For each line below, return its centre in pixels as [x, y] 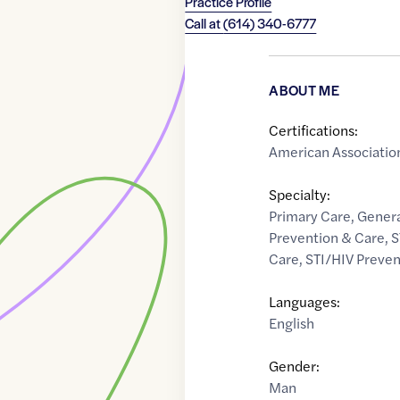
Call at [204, 23]
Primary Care [310, 216]
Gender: [295, 366]
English [292, 323]
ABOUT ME [304, 90]
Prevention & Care [327, 237]
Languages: [305, 302]
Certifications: [314, 130]
